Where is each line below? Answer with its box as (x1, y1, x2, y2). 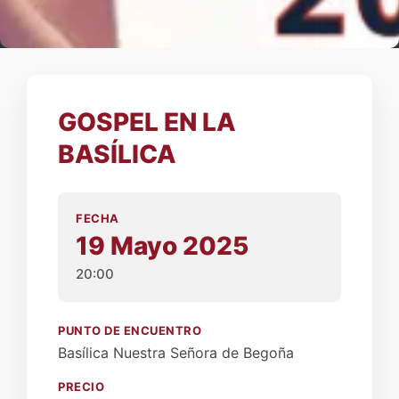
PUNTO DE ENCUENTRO (58, 323, 201, 338)
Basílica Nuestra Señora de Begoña (58, 344, 294, 362)
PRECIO (58, 379, 104, 394)
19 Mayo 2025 (76, 231, 248, 261)
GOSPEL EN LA (58, 107, 236, 137)
